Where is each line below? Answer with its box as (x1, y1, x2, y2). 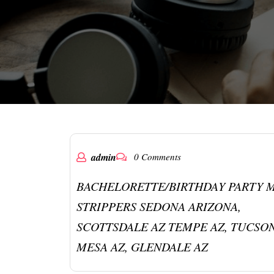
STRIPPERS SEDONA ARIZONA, (76, 198, 241, 214)
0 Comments (131, 150, 181, 163)
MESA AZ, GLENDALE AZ (76, 239, 208, 254)
